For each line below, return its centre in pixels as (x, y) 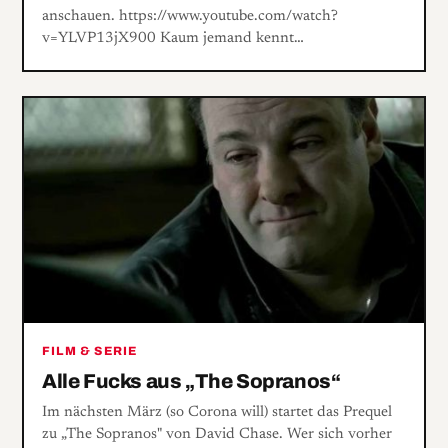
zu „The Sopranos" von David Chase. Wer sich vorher (217, 434)
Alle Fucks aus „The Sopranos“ (191, 380)
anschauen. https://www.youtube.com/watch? (190, 16)
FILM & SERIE (90, 350)
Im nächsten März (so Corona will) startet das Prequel (217, 412)
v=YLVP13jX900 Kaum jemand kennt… (173, 38)
